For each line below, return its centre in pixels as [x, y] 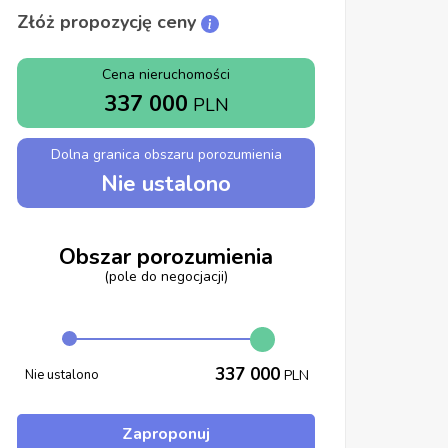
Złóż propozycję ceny [109, 22]
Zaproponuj [166, 433]
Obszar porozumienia [166, 256]
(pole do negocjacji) [166, 276]
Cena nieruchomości [166, 74]
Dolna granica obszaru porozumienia [166, 154]
